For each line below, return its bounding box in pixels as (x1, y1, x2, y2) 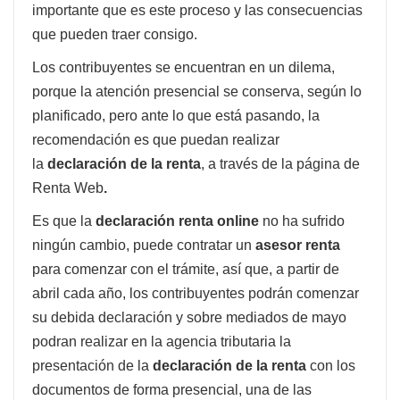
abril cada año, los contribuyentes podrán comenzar (32, 285, 359, 301)
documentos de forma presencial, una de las (32, 381, 312, 397)
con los (306, 357, 355, 373)
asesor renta (255, 237, 340, 253)
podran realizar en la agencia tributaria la (32, 333, 291, 349)
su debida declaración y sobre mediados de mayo (32, 309, 346, 325)
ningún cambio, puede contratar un (32, 237, 255, 253)
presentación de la (32, 357, 153, 373)
